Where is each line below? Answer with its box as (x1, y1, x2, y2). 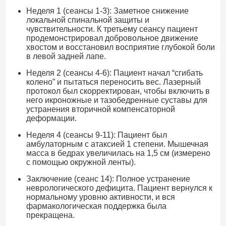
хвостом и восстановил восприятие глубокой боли (26, 42, 215, 51)
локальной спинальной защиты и (26, 15, 149, 24)
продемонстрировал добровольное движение (26, 33, 198, 42)
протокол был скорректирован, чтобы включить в (26, 86, 210, 95)
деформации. (26, 114, 77, 123)
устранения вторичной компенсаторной (26, 104, 175, 114)
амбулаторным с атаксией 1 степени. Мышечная (26, 139, 208, 148)
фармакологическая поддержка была (26, 201, 166, 210)
